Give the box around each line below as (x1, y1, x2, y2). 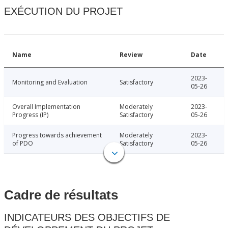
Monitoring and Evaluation (12, 77, 88, 87)
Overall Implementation (12, 102, 80, 111)
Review (120, 50, 142, 59)
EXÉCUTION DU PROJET (4, 5, 123, 17)
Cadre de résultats (4, 187, 118, 203)
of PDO (12, 138, 33, 148)
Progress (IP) (12, 110, 48, 119)
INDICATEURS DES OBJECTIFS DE (4, 211, 170, 223)
